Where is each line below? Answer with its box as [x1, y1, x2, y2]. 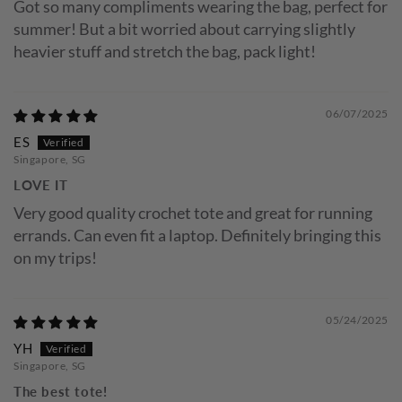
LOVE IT [13, 177, 68, 194]
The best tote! [13, 383, 108, 400]
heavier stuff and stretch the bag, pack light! [13, 41, 316, 61]
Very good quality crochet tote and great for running [13, 203, 372, 223]
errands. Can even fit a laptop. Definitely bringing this [13, 225, 381, 246]
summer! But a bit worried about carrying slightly [13, 19, 355, 39]
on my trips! [13, 248, 97, 268]
